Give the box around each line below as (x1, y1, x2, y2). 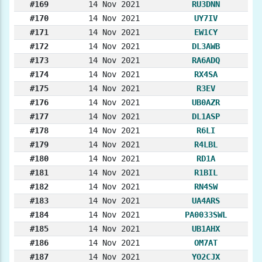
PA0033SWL (185, 210, 227, 220)
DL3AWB (192, 42, 220, 51)
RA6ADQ (192, 56, 220, 65)
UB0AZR (192, 98, 220, 108)
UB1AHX (192, 224, 220, 234)
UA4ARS (192, 196, 220, 206)
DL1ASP (192, 112, 220, 122)
